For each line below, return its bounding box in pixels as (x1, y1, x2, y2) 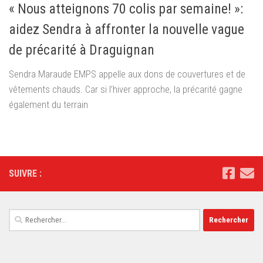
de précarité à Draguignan (9, 41, 154, 58)
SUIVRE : (9, 167, 42, 179)
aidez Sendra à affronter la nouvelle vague (9, 21, 244, 38)
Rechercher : (8, 210, 54, 221)
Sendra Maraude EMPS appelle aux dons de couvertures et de (9, 68, 245, 80)
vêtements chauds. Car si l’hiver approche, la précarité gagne (9, 83, 242, 95)
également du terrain (9, 98, 88, 110)
